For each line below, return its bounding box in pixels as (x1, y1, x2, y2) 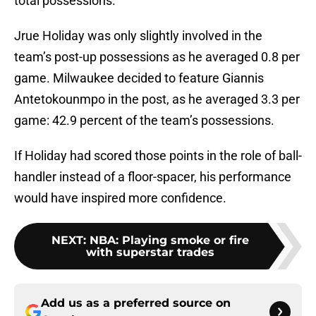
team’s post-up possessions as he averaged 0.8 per (14, 49, 300, 65)
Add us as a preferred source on (41, 296, 231, 310)
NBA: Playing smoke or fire (90, 233, 249, 248)
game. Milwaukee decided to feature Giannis (14, 71, 264, 86)
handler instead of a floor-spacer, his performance (14, 169, 291, 185)
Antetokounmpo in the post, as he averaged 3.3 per (14, 92, 300, 107)
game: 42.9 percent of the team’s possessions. (14, 113, 274, 128)
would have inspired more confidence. (14, 190, 226, 206)
